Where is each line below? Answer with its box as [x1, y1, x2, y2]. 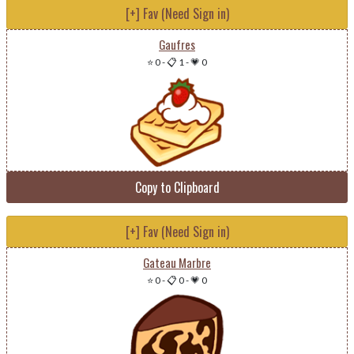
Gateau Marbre [143, 254, 211, 271]
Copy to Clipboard [134, 178, 220, 197]
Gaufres [159, 36, 195, 53]
